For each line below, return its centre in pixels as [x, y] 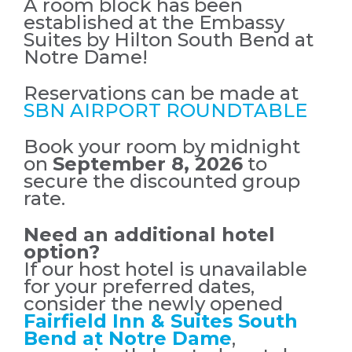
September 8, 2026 [148, 164]
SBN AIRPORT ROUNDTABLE [165, 110]
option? [62, 252]
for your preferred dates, [139, 286]
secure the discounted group [162, 181]
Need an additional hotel [149, 235]
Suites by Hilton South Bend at [169, 40]
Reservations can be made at [161, 93]
